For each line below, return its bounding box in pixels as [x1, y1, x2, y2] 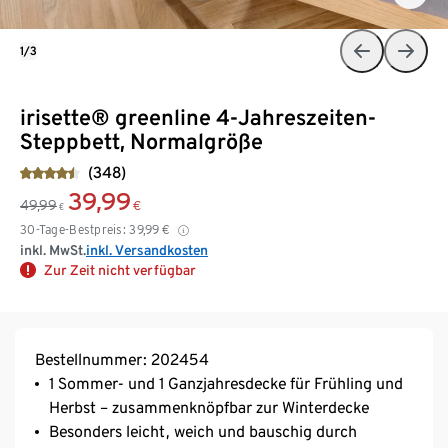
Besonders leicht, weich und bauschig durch [49, 421, 357, 441]
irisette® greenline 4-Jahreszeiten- [20, 103, 376, 130]
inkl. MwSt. [20, 241, 86, 258]
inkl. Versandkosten [86, 241, 208, 258]
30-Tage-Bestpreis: [20, 221, 127, 237]
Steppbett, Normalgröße [20, 127, 263, 154]
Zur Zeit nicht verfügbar [44, 261, 196, 278]
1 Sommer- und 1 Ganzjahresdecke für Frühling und [49, 373, 403, 393]
